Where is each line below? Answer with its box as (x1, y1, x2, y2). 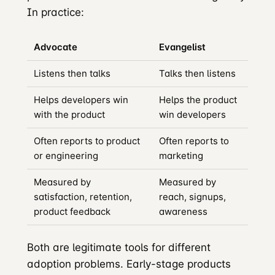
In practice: (27, 6, 84, 18)
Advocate (34, 41, 78, 53)
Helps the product (159, 94, 238, 106)
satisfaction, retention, (34, 191, 133, 203)
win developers (159, 109, 227, 121)
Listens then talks (34, 68, 111, 80)
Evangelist (159, 41, 206, 53)
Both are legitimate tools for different (27, 241, 211, 254)
